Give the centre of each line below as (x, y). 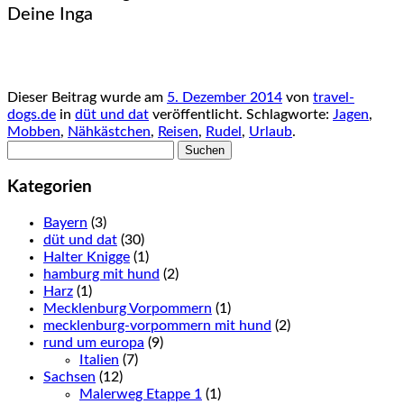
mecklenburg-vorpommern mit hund (157, 325)
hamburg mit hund (101, 274)
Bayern (65, 222)
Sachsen (69, 376)
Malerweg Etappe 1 (141, 394)
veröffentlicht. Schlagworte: (241, 115)
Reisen (178, 132)
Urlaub (271, 132)
